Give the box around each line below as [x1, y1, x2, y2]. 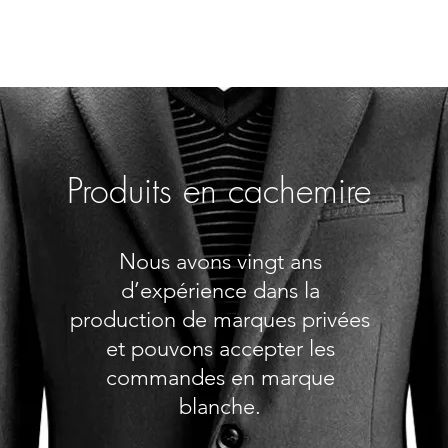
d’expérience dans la [120, 277, 320, 304]
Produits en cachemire [66, 167, 371, 213]
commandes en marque [105, 364, 335, 391]
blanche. [179, 393, 262, 420]
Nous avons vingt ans [118, 248, 322, 275]
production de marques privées [70, 306, 371, 333]
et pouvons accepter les [105, 335, 335, 362]
